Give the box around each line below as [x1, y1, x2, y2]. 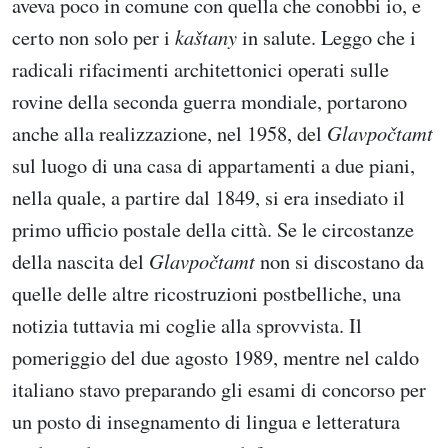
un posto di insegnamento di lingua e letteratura [12, 406, 400, 435]
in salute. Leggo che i [237, 22, 416, 51]
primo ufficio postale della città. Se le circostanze [12, 214, 414, 243]
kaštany [175, 22, 237, 51]
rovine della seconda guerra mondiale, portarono [12, 86, 407, 115]
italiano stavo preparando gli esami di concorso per [12, 374, 426, 403]
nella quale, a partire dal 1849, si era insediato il [12, 182, 405, 211]
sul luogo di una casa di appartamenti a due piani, [12, 150, 415, 179]
